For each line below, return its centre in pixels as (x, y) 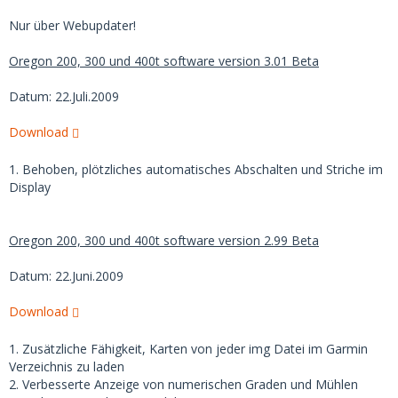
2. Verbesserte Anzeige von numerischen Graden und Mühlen (183, 384)
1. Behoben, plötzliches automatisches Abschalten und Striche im (196, 169)
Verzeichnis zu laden (67, 366)
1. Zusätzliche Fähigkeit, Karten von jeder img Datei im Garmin (188, 349)
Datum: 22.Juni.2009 (66, 276)
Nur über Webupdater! (72, 25)
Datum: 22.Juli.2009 (64, 96)
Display (30, 187)
